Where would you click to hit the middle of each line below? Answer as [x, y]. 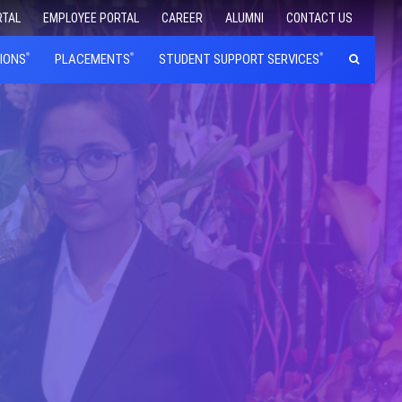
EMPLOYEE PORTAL [91, 18]
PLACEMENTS [92, 59]
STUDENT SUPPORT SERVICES [239, 59]
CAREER [182, 18]
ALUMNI [245, 18]
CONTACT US [319, 18]
